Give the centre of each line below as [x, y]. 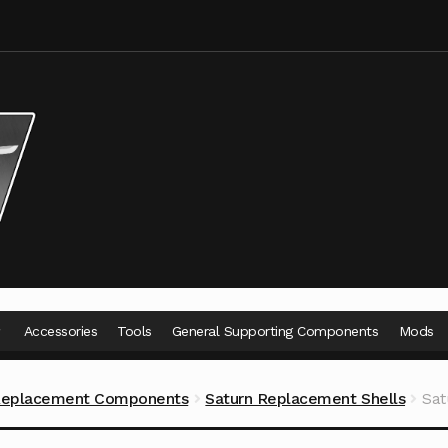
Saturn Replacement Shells [305, 399]
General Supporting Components [275, 331]
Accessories [60, 331]
